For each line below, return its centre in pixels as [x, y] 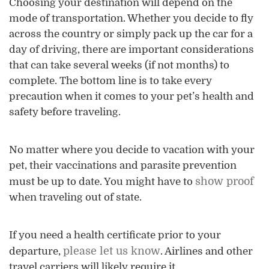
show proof [225, 181]
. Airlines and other [207, 251]
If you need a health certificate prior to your [115, 235]
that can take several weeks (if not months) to [119, 65]
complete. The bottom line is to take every [110, 80]
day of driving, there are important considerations [131, 49]
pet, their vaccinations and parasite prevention [123, 165]
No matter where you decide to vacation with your [132, 150]
